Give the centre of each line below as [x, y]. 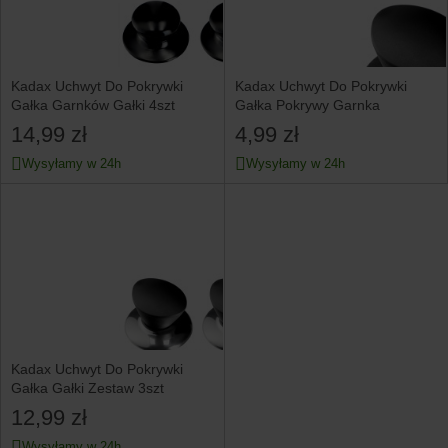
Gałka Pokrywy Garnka [307, 105]
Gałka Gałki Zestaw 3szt [87, 388]
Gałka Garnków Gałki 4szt [93, 105]
